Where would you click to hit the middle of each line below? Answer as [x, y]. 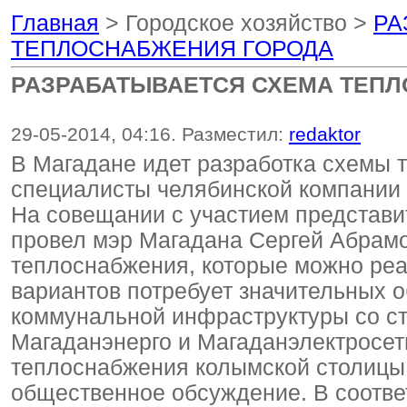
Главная [55, 23]
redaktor [325, 134]
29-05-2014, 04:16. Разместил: [150, 134]
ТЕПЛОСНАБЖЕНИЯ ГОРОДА [172, 49]
